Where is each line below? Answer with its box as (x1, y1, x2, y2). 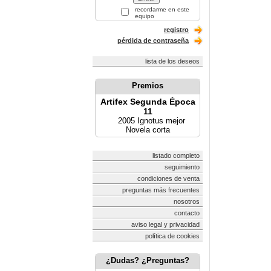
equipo (133, 13, 154, 19)
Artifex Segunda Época (100, 97, 195, 106)
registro (164, 26, 189, 33)
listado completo (152, 152, 200, 159)
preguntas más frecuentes (122, 186, 200, 194)
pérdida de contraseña (117, 37, 189, 44)
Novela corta (125, 125, 170, 134)
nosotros (174, 198, 200, 205)
